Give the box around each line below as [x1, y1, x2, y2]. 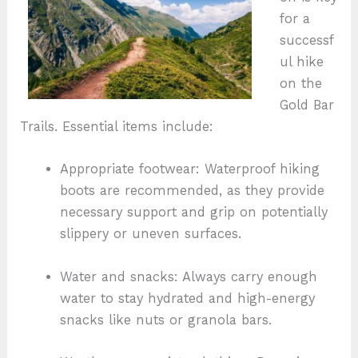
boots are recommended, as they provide [59, 183, 324, 199]
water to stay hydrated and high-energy [59, 290, 315, 306]
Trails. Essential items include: [20, 119, 214, 135]
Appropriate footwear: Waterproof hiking [59, 161, 320, 177]
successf [279, 33, 334, 49]
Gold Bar [279, 97, 334, 113]
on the [279, 76, 322, 92]
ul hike [279, 54, 324, 70]
